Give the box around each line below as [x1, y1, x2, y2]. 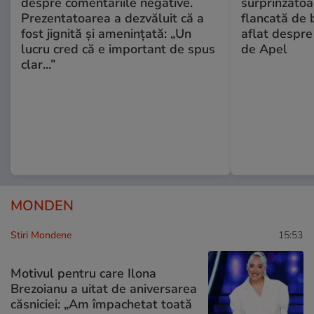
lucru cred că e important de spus [21, 41, 215, 58]
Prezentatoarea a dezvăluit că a [21, 10, 204, 27]
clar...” [21, 56, 55, 74]
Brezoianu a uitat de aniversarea [11, 280, 197, 297]
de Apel [240, 41, 287, 58]
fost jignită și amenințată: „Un [21, 25, 191, 43]
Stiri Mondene [11, 228, 71, 243]
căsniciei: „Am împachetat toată [11, 295, 192, 313]
